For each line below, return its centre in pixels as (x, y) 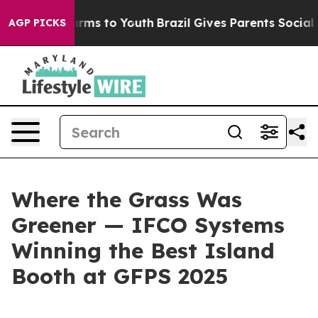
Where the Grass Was (127, 199)
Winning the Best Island (143, 251)
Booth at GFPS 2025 (120, 276)
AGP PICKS (37, 23)
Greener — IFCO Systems (148, 225)
